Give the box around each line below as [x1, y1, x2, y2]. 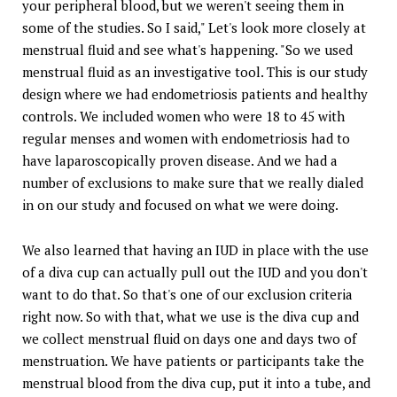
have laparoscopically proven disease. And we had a [22, 151, 338, 169]
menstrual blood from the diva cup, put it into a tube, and [22, 373, 370, 392]
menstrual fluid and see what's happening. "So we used [22, 40, 353, 58]
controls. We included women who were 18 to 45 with [22, 106, 345, 125]
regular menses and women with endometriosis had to [22, 128, 350, 147]
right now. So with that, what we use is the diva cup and [22, 307, 359, 325]
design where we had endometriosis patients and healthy [22, 84, 368, 103]
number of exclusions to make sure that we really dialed [22, 173, 363, 191]
